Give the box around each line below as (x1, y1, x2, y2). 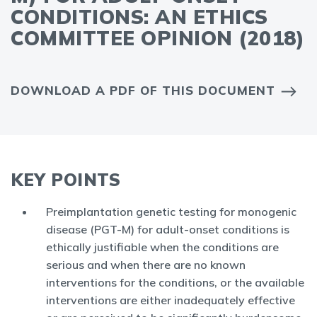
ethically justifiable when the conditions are (46, 240, 279, 254)
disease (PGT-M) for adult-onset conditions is (46, 222, 289, 236)
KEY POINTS (11, 169, 120, 190)
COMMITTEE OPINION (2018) (11, 25, 304, 50)
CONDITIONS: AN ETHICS (11, 4, 268, 29)
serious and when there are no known (46, 258, 246, 272)
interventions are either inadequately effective (46, 293, 295, 307)
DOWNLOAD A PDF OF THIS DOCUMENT (11, 83, 275, 98)
